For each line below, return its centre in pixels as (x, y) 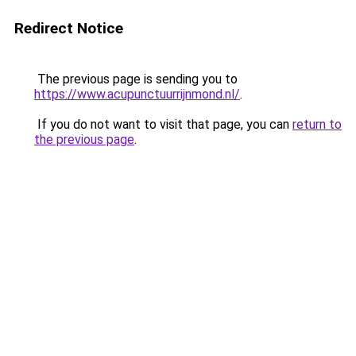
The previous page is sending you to (136, 79)
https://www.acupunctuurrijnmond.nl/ (137, 94)
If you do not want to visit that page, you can (163, 124)
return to (317, 124)
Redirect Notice (69, 28)
